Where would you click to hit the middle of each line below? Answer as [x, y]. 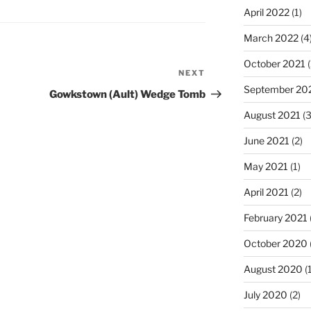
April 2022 [266, 12]
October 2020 [275, 244]
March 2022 [271, 38]
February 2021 [275, 218]
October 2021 [274, 64]
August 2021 [272, 115]
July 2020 [265, 295]
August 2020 [273, 269]
